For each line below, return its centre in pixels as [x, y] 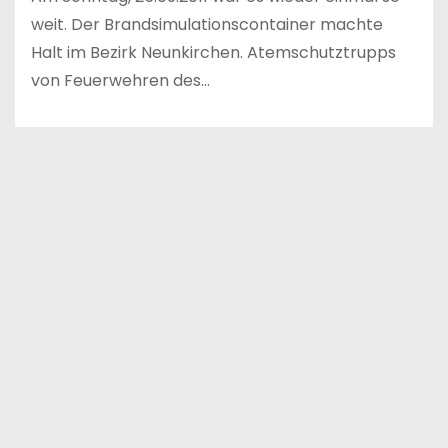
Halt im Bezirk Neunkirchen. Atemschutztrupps [213, 52]
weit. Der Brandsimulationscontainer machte [207, 24]
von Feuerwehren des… [120, 80]
